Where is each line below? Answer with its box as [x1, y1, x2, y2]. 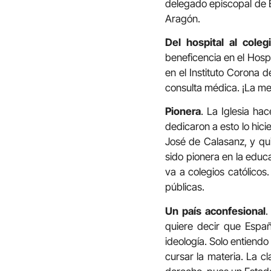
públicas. [165, 181, 204, 194]
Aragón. [165, 12, 200, 25]
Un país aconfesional [165, 204, 266, 217]
